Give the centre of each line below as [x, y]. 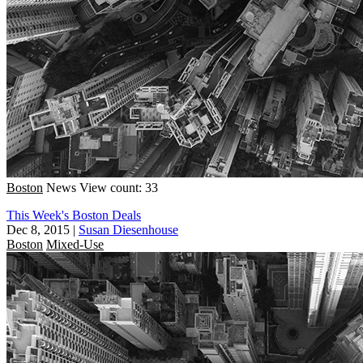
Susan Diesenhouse [128, 229]
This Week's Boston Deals [74, 215]
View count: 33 [119, 187]
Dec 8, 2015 [38, 229]
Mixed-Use [75, 244]
